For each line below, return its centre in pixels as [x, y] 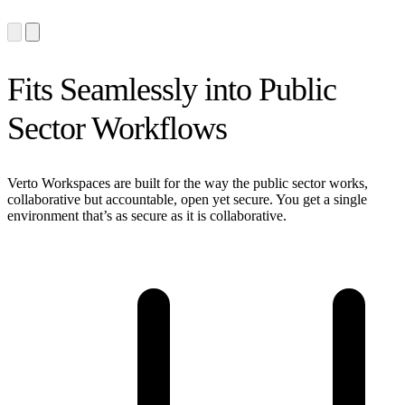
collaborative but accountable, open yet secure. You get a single [187, 200]
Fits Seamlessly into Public [172, 90]
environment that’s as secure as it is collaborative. [147, 216]
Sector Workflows [117, 129]
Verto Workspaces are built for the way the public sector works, [188, 184]
